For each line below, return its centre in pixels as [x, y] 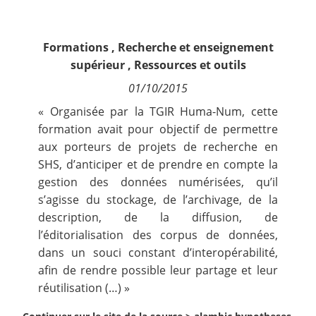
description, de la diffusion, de [158, 217]
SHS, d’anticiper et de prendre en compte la [158, 164]
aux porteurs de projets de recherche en [158, 147]
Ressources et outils [190, 65]
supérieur [97, 65]
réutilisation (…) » [84, 288]
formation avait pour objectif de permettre [158, 129]
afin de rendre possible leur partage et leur [158, 270]
